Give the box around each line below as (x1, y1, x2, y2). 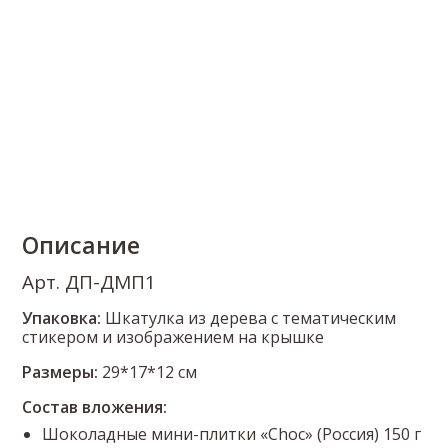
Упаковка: (22, 307, 102, 330)
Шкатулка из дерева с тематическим (101, 307, 397, 330)
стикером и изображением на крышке (22, 326, 325, 349)
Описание (22, 229, 141, 262)
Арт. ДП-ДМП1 (22, 269, 157, 296)
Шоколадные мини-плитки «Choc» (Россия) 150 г (42, 423, 422, 446)
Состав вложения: (22, 396, 168, 419)
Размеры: (22, 361, 99, 384)
